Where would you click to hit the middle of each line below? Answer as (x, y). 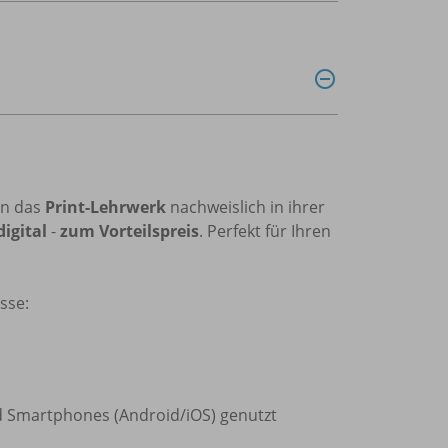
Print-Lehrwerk (105, 206)
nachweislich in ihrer (245, 206)
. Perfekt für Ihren (265, 230)
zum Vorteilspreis (129, 230)
